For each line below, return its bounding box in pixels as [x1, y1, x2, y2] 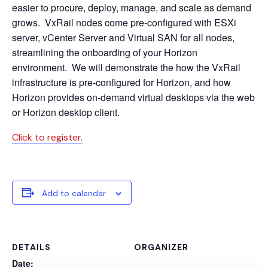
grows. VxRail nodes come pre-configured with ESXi [12, 15, 236, 29]
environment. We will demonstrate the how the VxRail [12, 60, 240, 74]
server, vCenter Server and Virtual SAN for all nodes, [12, 30, 234, 44]
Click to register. [12, 130, 83, 144]
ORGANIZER [134, 241, 188, 252]
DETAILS [12, 241, 51, 252]
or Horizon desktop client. [12, 105, 120, 119]
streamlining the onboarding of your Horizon [12, 45, 197, 59]
